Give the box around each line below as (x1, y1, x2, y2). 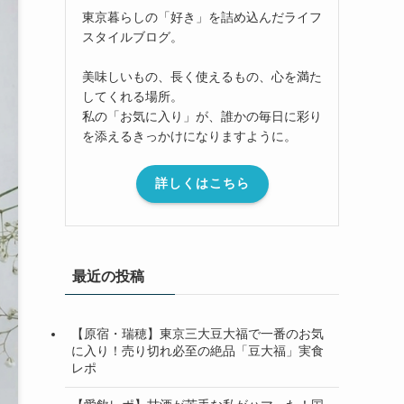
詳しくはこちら (154, 176, 250, 191)
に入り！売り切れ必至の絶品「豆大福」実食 (71, 344, 324, 359)
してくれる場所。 (82, 88, 183, 104)
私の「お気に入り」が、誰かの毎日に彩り (82, 108, 322, 124)
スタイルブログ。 (82, 29, 183, 44)
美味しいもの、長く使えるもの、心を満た (82, 69, 322, 84)
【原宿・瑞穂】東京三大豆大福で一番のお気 (71, 326, 324, 342)
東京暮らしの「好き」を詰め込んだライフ (82, 9, 322, 24)
